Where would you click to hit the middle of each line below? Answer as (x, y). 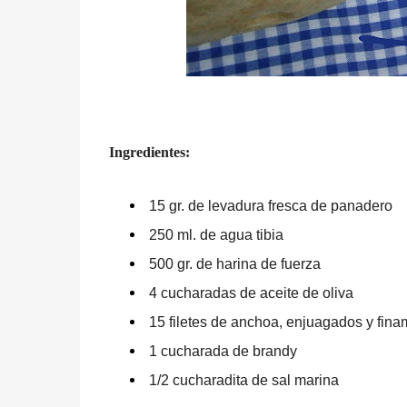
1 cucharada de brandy (223, 351)
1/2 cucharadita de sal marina (243, 380)
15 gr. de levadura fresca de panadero (270, 206)
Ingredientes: (149, 152)
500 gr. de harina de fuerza (234, 264)
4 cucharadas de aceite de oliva (251, 293)
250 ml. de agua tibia (216, 235)
